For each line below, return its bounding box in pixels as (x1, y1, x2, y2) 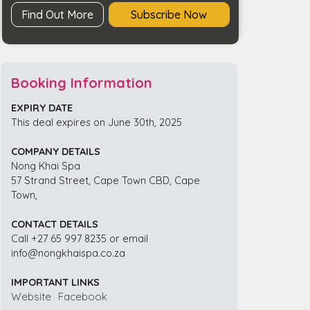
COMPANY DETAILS (11, 144, 101, 158)
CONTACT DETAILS (11, 217, 99, 230)
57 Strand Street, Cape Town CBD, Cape (11, 173, 201, 187)
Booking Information (11, 73, 153, 91)
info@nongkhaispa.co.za (11, 246, 126, 259)
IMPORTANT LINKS (11, 275, 100, 289)
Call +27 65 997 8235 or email (11, 231, 149, 245)
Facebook (58, 289, 108, 303)
